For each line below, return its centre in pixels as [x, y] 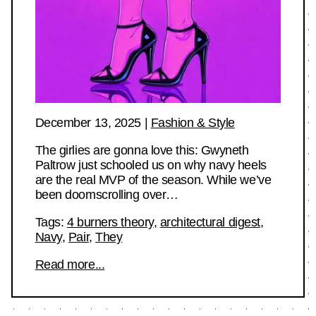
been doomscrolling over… [107, 194]
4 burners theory [110, 222]
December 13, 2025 [88, 122]
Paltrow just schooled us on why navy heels [151, 165]
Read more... [70, 264]
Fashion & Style [193, 122]
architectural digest [210, 222]
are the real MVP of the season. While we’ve [153, 180]
